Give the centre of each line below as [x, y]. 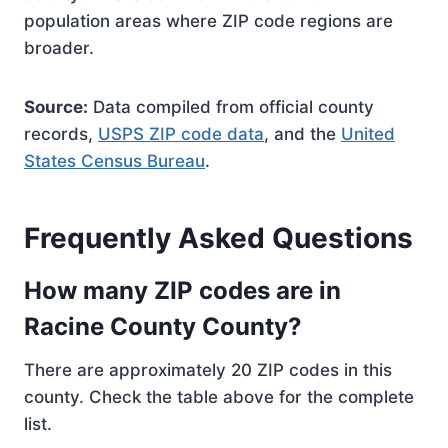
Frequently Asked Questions [218, 238]
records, [61, 134]
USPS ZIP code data [181, 134]
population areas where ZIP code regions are [208, 21]
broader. [59, 48]
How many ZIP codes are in [182, 290]
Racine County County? [163, 326]
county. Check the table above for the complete [219, 397]
